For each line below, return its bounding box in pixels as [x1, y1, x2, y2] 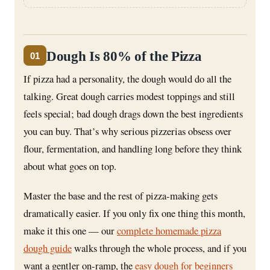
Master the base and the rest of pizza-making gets [24, 188, 218, 202]
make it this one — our [24, 223, 117, 237]
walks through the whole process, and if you [72, 240, 246, 255]
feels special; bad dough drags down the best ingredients [24, 107, 243, 121]
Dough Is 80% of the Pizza [46, 48, 202, 64]
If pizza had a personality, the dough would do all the [24, 72, 231, 86]
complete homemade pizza [117, 223, 221, 237]
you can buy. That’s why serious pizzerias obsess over [24, 124, 231, 139]
